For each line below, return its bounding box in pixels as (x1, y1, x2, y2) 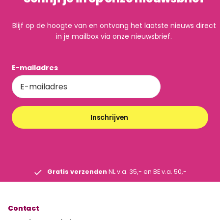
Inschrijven (90, 112, 130, 122)
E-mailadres (12, 62, 58, 73)
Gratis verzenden (47, 167, 109, 176)
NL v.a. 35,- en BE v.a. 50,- (109, 167, 187, 176)
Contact (8, 203, 40, 214)
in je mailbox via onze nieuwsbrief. (56, 31, 172, 41)
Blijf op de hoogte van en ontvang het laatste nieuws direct (12, 20, 216, 30)
